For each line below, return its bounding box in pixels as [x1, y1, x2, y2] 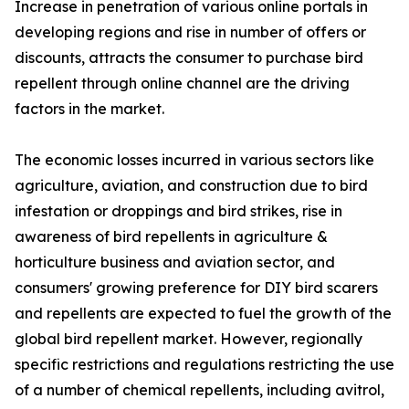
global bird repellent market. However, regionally [15, 330, 362, 349]
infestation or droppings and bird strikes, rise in [15, 202, 342, 221]
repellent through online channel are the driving [15, 74, 350, 93]
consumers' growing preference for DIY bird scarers [15, 278, 378, 298]
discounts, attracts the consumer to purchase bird [15, 48, 363, 68]
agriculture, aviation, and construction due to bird [15, 176, 368, 195]
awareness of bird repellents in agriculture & [15, 227, 328, 246]
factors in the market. [15, 100, 164, 119]
